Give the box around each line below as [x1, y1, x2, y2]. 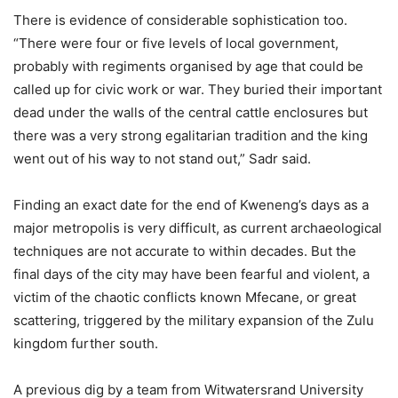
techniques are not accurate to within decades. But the [13, 243, 356, 260]
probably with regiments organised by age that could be [13, 58, 363, 76]
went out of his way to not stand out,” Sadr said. [13, 150, 311, 168]
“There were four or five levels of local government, [13, 35, 338, 52]
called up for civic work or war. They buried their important [13, 81, 382, 99]
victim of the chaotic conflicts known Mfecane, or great [13, 289, 356, 306]
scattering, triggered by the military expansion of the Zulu [13, 312, 374, 330]
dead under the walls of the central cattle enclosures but [13, 104, 368, 122]
